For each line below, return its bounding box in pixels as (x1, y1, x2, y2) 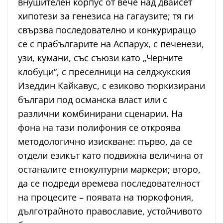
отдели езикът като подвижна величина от (18, 149, 203, 162)
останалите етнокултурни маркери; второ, (18, 163, 201, 176)
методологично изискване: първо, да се (18, 135, 192, 148)
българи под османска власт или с (18, 94, 167, 106)
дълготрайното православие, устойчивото (18, 205, 202, 218)
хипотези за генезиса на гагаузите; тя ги (18, 10, 194, 22)
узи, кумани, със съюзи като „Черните (18, 52, 183, 64)
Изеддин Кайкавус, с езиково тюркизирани (18, 80, 205, 92)
